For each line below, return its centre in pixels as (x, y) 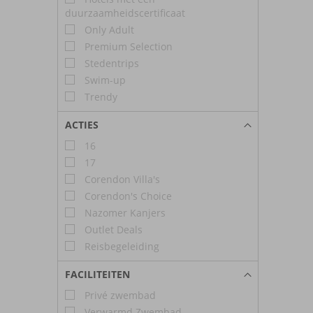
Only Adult (108, 29)
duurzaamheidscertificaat (125, 13)
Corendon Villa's (121, 179)
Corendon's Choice (127, 196)
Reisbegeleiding (121, 246)
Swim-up (104, 80)
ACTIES (82, 124)
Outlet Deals (112, 229)
